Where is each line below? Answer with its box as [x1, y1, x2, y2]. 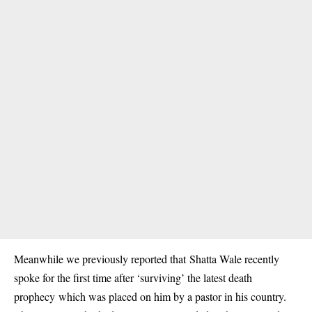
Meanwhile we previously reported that [14, 251, 189, 266]
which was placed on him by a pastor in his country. [55, 289, 286, 304]
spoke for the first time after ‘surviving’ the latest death [14, 270, 252, 285]
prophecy [14, 289, 55, 304]
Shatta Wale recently [189, 251, 279, 266]
